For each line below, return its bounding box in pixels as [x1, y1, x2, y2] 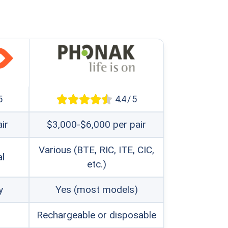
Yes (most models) [55, 184, 138, 195]
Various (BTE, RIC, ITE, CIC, [39, 144, 154, 156]
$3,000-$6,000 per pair [47, 119, 146, 130]
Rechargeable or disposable [37, 209, 156, 221]
